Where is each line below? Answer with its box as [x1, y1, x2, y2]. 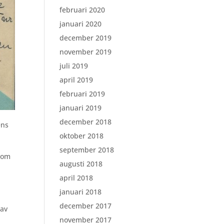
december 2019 [59, 33, 112, 42]
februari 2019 [59, 89, 105, 98]
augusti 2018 [59, 159, 103, 168]
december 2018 [59, 117, 112, 126]
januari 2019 [59, 103, 102, 112]
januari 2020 [59, 19, 102, 28]
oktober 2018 [59, 131, 104, 140]
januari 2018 [59, 187, 102, 196]
